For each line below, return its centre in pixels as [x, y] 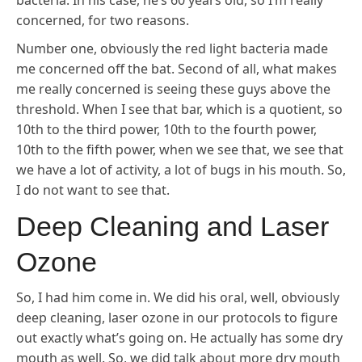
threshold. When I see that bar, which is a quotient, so [179, 109]
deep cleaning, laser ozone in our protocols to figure [177, 318]
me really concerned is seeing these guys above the [173, 89]
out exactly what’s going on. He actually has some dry [179, 338]
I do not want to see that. [93, 190]
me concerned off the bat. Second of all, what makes [177, 69]
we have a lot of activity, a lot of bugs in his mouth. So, [181, 170]
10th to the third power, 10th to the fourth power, [166, 129]
